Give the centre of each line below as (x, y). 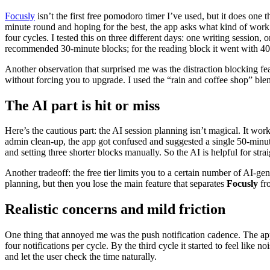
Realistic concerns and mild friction (115, 209)
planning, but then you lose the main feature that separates (116, 184)
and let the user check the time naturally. (81, 257)
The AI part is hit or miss (82, 105)
